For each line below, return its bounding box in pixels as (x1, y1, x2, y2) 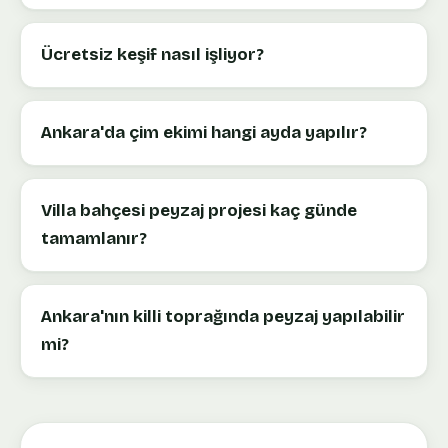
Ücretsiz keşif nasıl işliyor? (41, 43, 264, 65)
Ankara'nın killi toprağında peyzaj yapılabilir (41, 305, 405, 327)
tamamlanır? (41, 227, 147, 249)
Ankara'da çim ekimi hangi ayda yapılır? (41, 121, 367, 143)
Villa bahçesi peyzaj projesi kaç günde (41, 199, 357, 221)
